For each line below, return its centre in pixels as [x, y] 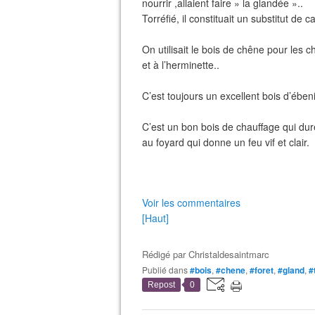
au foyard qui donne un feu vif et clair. [226, 142]
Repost [161, 285]
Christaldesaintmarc [229, 254]
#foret [262, 270]
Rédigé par [165, 254]
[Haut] [155, 218]
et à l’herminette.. [181, 65]
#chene [231, 270]
